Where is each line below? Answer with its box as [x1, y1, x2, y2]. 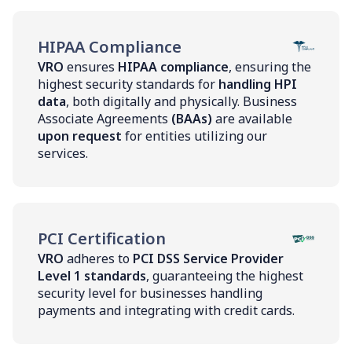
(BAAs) [171, 109, 212, 127]
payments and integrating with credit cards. [38, 301, 295, 319]
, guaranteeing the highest [146, 266, 303, 284]
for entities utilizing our [125, 126, 267, 145]
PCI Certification [38, 227, 166, 249]
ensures [64, 57, 115, 75]
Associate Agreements [38, 109, 171, 127]
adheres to [64, 249, 133, 267]
